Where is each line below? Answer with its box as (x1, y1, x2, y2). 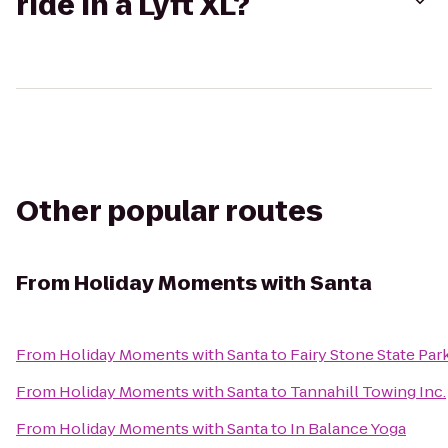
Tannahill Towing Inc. (290, 381, 446, 402)
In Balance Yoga (290, 418, 406, 439)
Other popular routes (16, 192, 323, 231)
